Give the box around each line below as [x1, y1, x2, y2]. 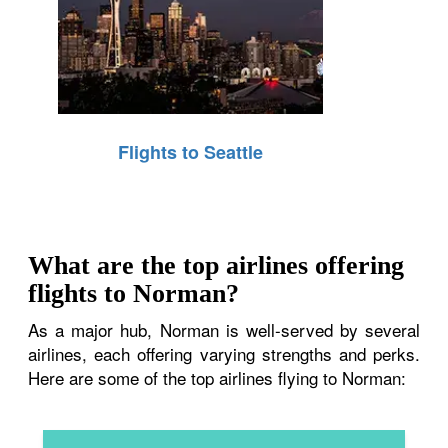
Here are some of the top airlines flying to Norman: [28, 364, 407, 390]
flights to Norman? [28, 278, 240, 308]
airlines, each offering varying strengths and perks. [28, 340, 420, 366]
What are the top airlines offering [28, 250, 405, 280]
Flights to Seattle [118, 138, 264, 165]
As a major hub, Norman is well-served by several [28, 316, 420, 342]
